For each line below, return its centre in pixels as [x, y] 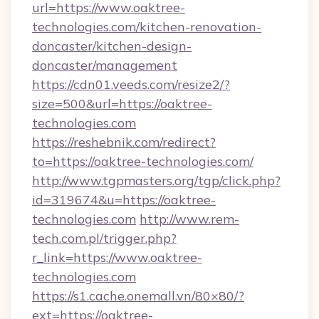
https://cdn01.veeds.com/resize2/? [131, 84]
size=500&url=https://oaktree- [122, 104]
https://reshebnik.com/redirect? [124, 142]
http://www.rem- [189, 219]
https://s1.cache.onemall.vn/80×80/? [138, 296]
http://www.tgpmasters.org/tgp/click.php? [156, 181]
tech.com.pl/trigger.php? [104, 238]
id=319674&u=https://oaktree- [124, 200]
